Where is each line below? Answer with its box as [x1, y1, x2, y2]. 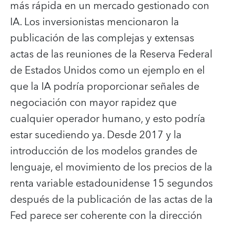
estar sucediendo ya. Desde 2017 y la [10, 126, 182, 144]
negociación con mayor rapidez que [10, 94, 177, 111]
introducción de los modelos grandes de [10, 142, 197, 160]
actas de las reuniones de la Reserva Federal [10, 45, 212, 63]
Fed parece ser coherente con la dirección [10, 207, 202, 224]
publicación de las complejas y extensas [10, 29, 194, 47]
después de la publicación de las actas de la [10, 191, 213, 208]
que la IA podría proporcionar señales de [10, 78, 199, 95]
